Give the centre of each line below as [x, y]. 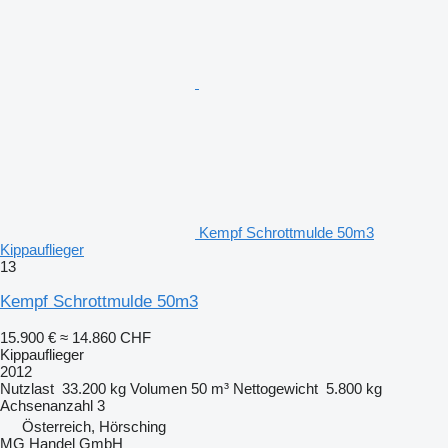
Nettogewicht [275, 388]
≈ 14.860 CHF [105, 337]
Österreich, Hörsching [94, 426]
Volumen [158, 388]
